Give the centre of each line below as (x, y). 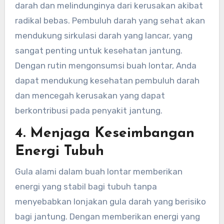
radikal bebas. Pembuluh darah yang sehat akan (110, 21)
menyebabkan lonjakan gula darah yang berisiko (110, 201)
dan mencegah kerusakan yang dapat (90, 96)
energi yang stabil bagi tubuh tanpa (86, 186)
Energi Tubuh (59, 152)
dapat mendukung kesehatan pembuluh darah (107, 81)
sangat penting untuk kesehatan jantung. (98, 51)
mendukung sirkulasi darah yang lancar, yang (103, 36)
